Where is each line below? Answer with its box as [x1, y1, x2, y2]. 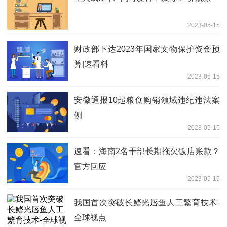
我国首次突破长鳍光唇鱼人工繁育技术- [74, 198, 220, 207]
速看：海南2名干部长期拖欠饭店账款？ [74, 146, 220, 156]
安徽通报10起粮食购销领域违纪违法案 [74, 95, 220, 104]
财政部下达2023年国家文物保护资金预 [74, 44, 220, 53]
